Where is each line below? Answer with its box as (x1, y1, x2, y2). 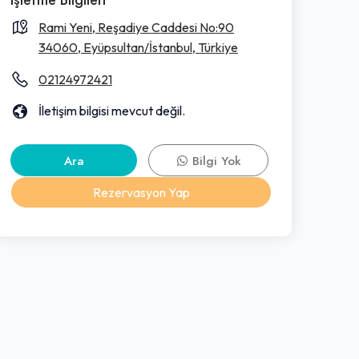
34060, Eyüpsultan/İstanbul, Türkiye (38, 38, 238, 55)
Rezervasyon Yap (92, 184, 190, 200)
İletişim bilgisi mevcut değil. (38, 102, 185, 119)
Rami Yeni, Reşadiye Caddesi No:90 (38, 18, 234, 35)
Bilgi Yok (188, 152, 241, 169)
